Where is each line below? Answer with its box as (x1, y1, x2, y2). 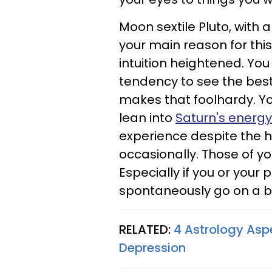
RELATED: (119, 221, 174, 238)
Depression (119, 239, 186, 256)
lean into (119, 109, 175, 126)
